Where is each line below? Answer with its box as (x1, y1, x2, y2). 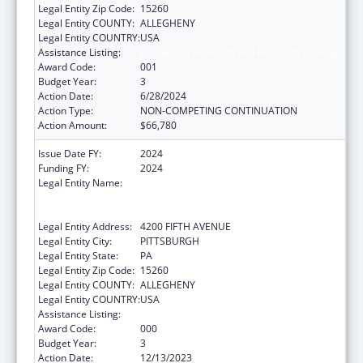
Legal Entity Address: (38, 219, 132, 233)
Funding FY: (38, 160, 89, 175)
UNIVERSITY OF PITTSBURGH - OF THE (140, 175, 311, 190)
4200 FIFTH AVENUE (140, 219, 231, 233)
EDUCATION (140, 204, 196, 219)
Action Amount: (38, 117, 107, 132)
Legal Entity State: (38, 248, 118, 263)
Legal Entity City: (38, 233, 112, 248)
